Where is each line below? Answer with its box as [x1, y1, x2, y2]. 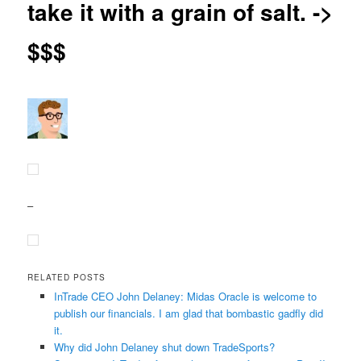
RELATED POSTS [27, 272, 106, 284]
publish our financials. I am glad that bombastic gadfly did [53, 305, 323, 322]
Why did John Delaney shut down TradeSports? [53, 339, 275, 355]
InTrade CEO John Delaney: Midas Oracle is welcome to [53, 288, 317, 305]
